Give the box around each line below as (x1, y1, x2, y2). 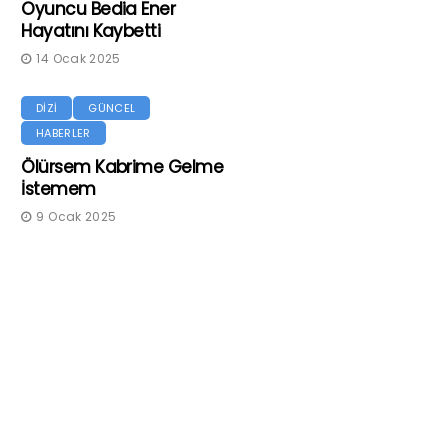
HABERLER (36, 125, 91, 141)
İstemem (21, 177, 96, 201)
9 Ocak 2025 (36, 208, 117, 225)
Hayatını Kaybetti (21, 19, 161, 43)
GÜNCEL (88, 100, 136, 116)
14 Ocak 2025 (36, 50, 121, 67)
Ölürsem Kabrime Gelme (21, 155, 224, 179)
